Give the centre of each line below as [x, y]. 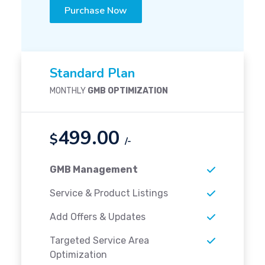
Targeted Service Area [99, 241]
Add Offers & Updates [98, 217]
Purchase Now [96, 11]
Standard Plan [92, 74]
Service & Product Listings [109, 193]
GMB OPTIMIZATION [128, 91]
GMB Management [94, 170]
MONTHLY [69, 91]
